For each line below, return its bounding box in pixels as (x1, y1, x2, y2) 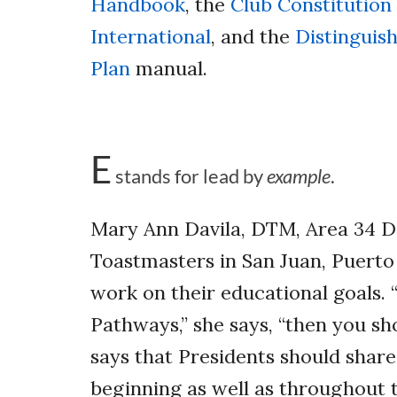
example (267, 163, 331, 188)
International (90, 23, 211, 49)
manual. (130, 55, 207, 81)
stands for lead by (115, 163, 267, 188)
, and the (211, 23, 295, 49)
